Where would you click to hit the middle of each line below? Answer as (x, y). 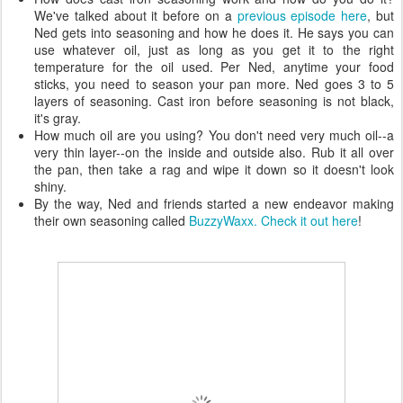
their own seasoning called (112, 220)
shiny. (50, 186)
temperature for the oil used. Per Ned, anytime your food (214, 67)
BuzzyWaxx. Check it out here (273, 220)
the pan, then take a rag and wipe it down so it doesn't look (214, 169)
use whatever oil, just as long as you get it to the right (214, 49)
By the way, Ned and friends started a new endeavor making (214, 203)
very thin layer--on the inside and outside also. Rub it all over (214, 152)
